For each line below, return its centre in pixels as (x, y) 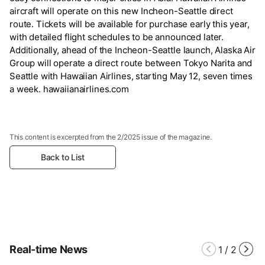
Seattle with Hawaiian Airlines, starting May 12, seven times (131, 76)
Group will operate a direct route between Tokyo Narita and (131, 63)
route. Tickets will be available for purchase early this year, (130, 24)
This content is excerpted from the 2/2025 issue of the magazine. (111, 137)
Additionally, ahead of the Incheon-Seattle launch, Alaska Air (132, 50)
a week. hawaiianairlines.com (69, 89)
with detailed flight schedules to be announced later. (117, 37)
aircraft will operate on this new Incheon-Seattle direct (121, 11)
